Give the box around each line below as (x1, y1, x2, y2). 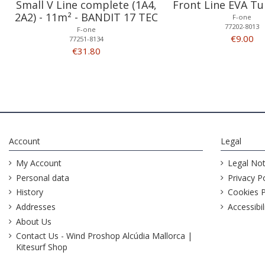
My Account (16, 157, 62, 169)
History (16, 186, 43, 198)
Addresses (16, 201, 56, 212)
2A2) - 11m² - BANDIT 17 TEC (15, 10, 159, 25)
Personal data (16, 172, 69, 183)
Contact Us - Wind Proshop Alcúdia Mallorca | (16, 230, 192, 242)
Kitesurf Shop (16, 241, 67, 253)
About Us (16, 215, 51, 227)
